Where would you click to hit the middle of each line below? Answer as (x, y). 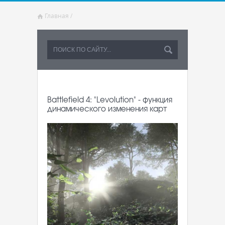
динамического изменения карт (106, 108)
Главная (57, 16)
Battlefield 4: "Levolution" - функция (110, 99)
